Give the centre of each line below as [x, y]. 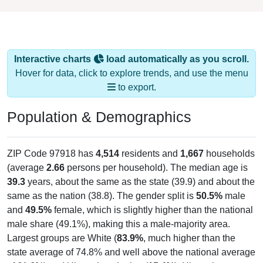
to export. [136, 87]
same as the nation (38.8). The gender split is [102, 195]
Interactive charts [54, 59]
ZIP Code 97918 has [51, 153]
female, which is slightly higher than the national [152, 210]
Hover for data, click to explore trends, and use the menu [131, 73]
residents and [150, 153]
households [229, 153]
